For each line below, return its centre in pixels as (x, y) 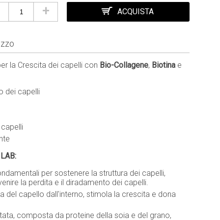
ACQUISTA (136, 12)
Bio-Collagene (124, 65)
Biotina (165, 65)
